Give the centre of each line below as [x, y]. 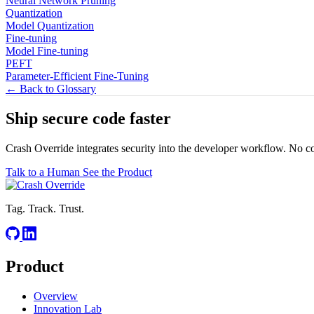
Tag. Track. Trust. [45, 209]
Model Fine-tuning [47, 50]
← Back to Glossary [51, 88]
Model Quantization [50, 25]
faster [150, 119]
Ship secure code [68, 119]
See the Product [117, 172]
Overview [56, 296]
